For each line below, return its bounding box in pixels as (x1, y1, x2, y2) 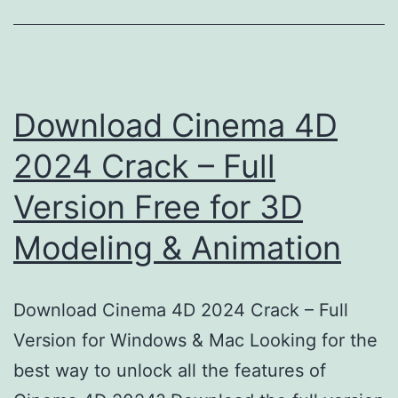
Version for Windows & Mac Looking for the (13, 329, 378, 351)
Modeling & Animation (13, 227, 341, 267)
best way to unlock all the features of (13, 359, 326, 381)
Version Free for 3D (13, 187, 303, 227)
